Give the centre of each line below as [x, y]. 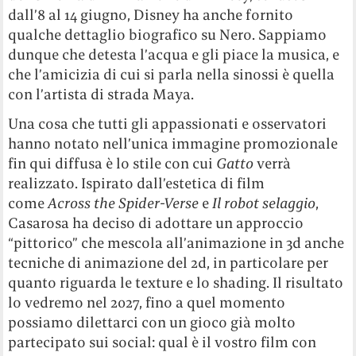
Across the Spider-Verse [125, 203]
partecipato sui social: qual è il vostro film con [163, 342]
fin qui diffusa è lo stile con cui [112, 164]
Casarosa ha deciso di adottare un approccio [156, 223]
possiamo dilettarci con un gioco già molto [152, 323]
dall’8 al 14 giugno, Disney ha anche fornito [151, 15]
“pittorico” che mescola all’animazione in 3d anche [176, 243]
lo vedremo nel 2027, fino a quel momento [147, 303]
